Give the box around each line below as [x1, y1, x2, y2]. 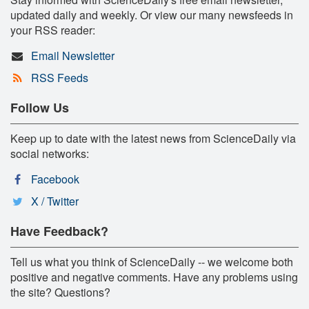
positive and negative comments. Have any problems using [10, 268, 298, 285]
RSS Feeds [30, 69, 88, 86]
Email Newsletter [30, 47, 114, 63]
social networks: [10, 145, 89, 161]
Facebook [30, 170, 79, 187]
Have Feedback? [10, 221, 108, 240]
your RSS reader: [10, 21, 95, 38]
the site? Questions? [10, 283, 110, 300]
